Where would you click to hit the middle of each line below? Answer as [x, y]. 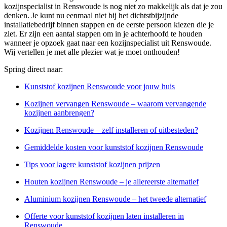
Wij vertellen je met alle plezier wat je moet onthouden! [92, 52]
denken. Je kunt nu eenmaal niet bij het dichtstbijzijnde [91, 16]
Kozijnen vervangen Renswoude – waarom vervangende [115, 104]
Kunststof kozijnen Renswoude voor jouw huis [100, 87]
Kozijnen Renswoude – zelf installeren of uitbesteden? [111, 130]
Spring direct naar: [33, 69]
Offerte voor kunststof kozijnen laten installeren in [104, 216]
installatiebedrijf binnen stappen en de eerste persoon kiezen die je [109, 25]
